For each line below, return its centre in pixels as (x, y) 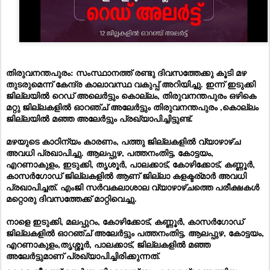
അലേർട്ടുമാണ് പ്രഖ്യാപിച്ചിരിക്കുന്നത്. (83, 256)
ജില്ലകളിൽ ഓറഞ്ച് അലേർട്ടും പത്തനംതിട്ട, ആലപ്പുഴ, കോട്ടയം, (135, 233)
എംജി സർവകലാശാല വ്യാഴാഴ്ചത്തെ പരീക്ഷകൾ (160, 187)
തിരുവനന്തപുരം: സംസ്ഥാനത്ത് (70, 72)
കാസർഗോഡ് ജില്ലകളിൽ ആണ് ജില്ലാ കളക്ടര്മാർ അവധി (126, 175)
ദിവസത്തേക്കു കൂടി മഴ (201, 72)
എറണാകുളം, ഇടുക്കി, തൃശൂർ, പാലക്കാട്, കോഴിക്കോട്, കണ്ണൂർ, (130, 164)
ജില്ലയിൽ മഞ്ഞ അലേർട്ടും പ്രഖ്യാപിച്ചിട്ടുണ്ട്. (99, 118)
